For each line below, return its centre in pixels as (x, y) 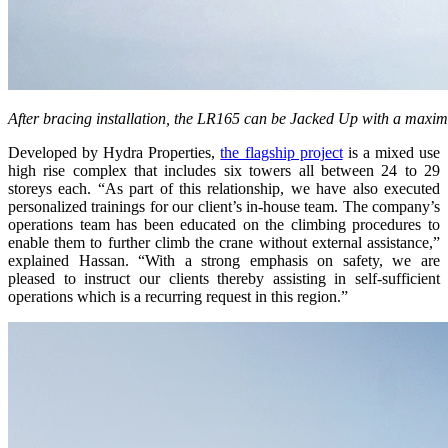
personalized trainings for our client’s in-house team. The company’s (224, 206)
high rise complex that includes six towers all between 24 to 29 (224, 170)
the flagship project (281, 152)
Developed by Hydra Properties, (114, 152)
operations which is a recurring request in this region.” (178, 296)
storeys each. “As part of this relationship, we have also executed (224, 188)
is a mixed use (391, 152)
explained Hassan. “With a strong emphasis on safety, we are (224, 260)
